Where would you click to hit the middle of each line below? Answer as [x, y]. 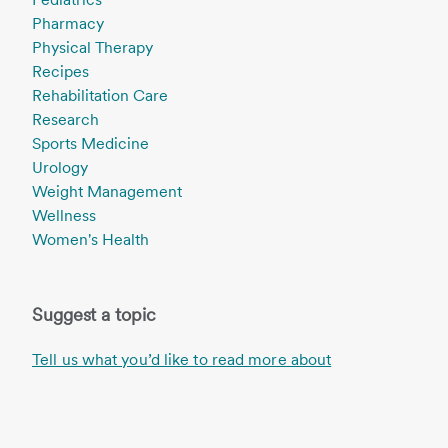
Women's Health [90, 239]
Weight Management [107, 191]
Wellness [64, 215]
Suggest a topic [94, 314]
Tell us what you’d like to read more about [182, 359]
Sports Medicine [90, 143]
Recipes [60, 71]
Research [65, 119]
